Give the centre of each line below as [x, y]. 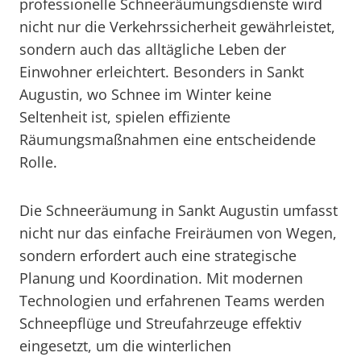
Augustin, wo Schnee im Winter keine [145, 94]
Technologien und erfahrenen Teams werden [172, 301]
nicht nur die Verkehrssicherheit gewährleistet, [177, 27]
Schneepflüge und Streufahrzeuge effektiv [160, 323]
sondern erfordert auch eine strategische [158, 255]
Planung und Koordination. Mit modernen [161, 278]
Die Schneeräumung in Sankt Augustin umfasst [178, 210]
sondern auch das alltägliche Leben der [153, 49]
